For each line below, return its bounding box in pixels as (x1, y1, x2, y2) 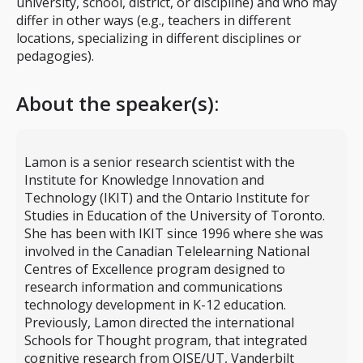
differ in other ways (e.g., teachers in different (16, 11, 291, 29)
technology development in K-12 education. (24, 296, 286, 314)
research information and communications (24, 278, 283, 296)
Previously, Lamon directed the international (24, 314, 294, 331)
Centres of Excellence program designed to (24, 260, 285, 278)
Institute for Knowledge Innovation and (24, 171, 264, 189)
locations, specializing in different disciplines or (16, 29, 301, 47)
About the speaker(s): (16, 90, 219, 117)
